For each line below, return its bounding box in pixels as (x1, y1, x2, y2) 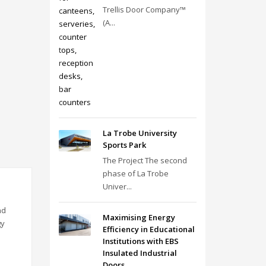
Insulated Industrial (102, 248, 177, 258)
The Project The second (102, 155, 187, 166)
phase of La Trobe (102, 168, 169, 179)
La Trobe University (102, 128, 177, 138)
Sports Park (102, 140, 146, 150)
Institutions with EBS (102, 236, 179, 246)
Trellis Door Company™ (102, 4, 186, 15)
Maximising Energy (102, 212, 175, 223)
